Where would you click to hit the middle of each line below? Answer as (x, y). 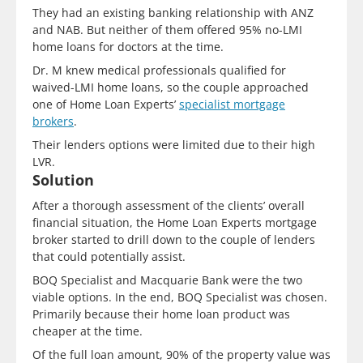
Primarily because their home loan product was (161, 314)
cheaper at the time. (88, 331)
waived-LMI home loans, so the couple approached (171, 87)
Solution (63, 180)
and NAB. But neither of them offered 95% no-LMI (167, 30)
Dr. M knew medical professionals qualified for (159, 70)
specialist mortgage (232, 104)
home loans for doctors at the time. (128, 47)
